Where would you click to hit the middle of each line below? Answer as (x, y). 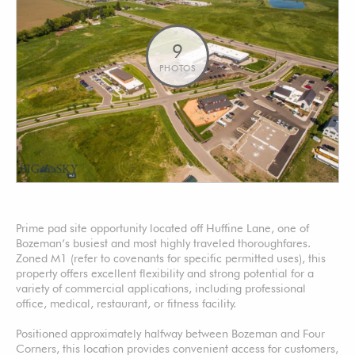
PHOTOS (177, 68)
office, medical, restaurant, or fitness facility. (126, 303)
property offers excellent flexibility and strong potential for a (165, 273)
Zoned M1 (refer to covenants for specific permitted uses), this (171, 258)
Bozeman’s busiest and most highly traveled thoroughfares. (163, 242)
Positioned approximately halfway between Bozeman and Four (170, 333)
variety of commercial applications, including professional (161, 288)
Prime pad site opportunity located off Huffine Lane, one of (162, 227)
